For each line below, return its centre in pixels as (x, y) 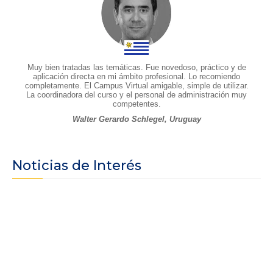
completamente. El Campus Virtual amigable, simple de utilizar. (136, 85)
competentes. (136, 104)
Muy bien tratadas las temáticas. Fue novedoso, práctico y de (136, 67)
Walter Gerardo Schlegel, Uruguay (136, 119)
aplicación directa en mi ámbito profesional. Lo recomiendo (136, 76)
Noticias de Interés (77, 165)
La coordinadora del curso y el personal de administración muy (136, 94)
